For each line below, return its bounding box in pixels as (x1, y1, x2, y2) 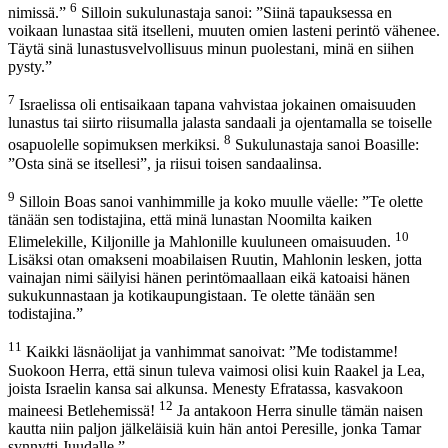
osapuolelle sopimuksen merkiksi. (8, 136, 224, 154)
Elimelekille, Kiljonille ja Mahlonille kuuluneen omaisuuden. (8, 233, 395, 251)
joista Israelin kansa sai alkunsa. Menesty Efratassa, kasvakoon (8, 379, 403, 397)
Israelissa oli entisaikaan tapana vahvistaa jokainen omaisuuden (15, 96, 416, 114)
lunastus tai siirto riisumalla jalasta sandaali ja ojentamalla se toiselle (8, 114, 432, 132)
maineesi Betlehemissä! (8, 401, 159, 419)
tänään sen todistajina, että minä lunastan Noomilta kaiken (8, 210, 372, 228)
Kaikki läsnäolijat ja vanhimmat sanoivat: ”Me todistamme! (22, 343, 398, 361)
